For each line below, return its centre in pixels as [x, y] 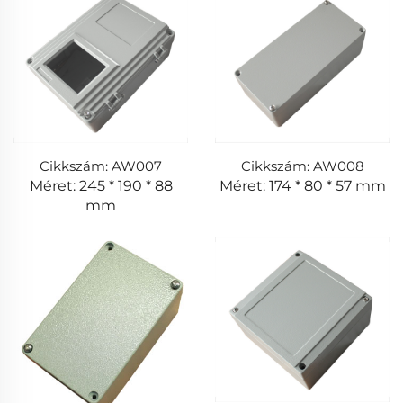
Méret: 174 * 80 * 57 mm [302, 185]
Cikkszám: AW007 [101, 166]
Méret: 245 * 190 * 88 [101, 185]
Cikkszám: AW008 [302, 166]
